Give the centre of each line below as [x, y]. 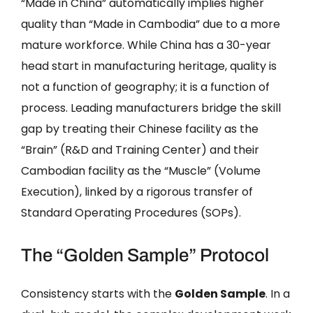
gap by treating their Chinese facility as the [140, 129]
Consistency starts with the [98, 293]
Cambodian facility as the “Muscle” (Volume [141, 170]
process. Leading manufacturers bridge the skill [151, 108]
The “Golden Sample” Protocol [145, 255]
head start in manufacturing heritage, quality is [149, 66]
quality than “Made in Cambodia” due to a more [151, 24]
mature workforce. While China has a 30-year [146, 45]
